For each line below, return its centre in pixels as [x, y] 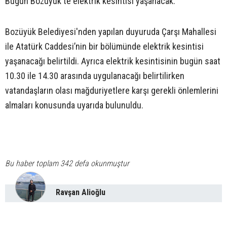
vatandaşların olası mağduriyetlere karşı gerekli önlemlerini [112, 91]
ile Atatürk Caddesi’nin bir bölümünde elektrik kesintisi [104, 47]
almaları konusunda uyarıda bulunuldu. [74, 105]
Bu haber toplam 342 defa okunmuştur [67, 164]
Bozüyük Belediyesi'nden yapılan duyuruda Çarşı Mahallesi [111, 32]
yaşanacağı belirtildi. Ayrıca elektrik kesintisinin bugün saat [113, 61]
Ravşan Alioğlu [81, 193]
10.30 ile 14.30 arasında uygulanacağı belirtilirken [95, 76]
